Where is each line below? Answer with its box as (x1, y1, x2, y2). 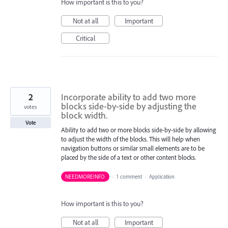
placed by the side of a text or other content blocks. (61, 153, 196, 162)
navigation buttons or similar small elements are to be (61, 144, 205, 153)
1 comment (116, 173, 142, 180)
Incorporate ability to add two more (61, 91, 196, 103)
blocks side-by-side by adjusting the (61, 100, 196, 112)
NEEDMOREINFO (65, 173, 105, 180)
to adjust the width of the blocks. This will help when (61, 135, 200, 144)
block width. (61, 109, 107, 122)
